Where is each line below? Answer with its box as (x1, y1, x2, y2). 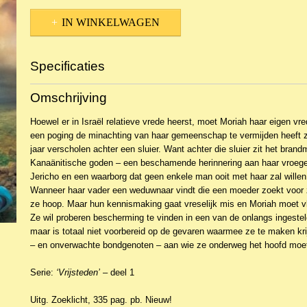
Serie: (30, 267, 56, 278)
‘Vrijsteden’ (56, 267, 100, 278)
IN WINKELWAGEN (62, 16, 160, 28)
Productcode (30, 85, 80, 95)
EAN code (30, 99, 71, 110)
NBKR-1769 (219, 85, 265, 95)
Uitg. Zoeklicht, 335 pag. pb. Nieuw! (30, 295, 172, 305)
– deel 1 (100, 267, 134, 278)
